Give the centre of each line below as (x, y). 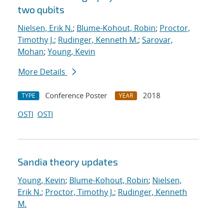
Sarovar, (157, 40)
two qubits (41, 10)
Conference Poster (76, 96)
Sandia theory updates (68, 162)
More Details (43, 72)
